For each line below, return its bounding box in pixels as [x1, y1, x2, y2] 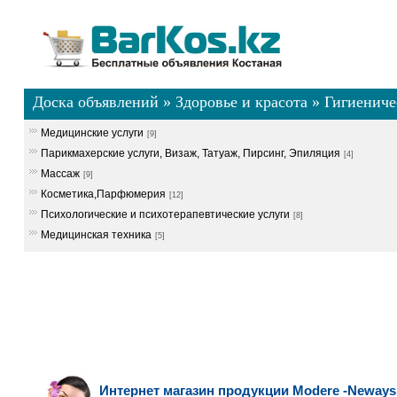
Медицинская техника [40, 229, 152, 241]
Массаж [40, 167, 80, 180]
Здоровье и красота [175, 93, 307, 111]
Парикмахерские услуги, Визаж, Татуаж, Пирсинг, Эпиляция [40, 147, 340, 160]
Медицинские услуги [40, 127, 144, 139]
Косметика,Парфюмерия [40, 188, 166, 200]
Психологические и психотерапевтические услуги [40, 208, 290, 221]
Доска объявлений [32, 93, 159, 111]
